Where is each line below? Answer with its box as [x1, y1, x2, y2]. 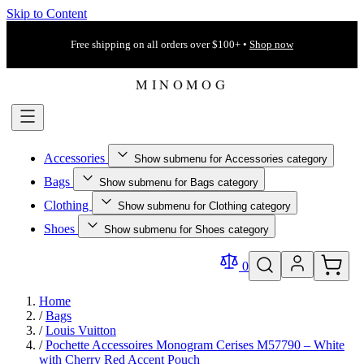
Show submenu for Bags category [99, 176, 258, 188]
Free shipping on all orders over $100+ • [71, 38, 249, 50]
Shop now [249, 38, 293, 50]
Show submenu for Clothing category [118, 200, 291, 212]
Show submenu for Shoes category [104, 223, 269, 236]
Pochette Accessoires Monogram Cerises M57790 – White [45, 338, 344, 352]
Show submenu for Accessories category [134, 153, 327, 165]
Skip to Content [6, 6, 87, 20]
